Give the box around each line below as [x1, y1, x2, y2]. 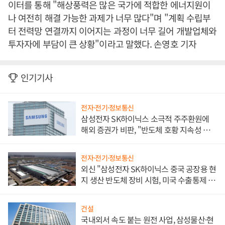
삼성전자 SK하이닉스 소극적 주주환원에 [81, 112, 209, 125]
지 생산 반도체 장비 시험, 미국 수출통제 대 [81, 174, 215, 186]
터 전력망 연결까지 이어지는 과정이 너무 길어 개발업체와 [8, 24, 217, 37]
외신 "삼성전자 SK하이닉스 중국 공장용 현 [81, 163, 216, 175]
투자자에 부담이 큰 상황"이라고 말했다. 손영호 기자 [8, 37, 196, 50]
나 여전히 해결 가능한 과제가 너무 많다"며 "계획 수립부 [8, 11, 211, 24]
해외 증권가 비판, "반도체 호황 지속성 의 [81, 123, 210, 136]
